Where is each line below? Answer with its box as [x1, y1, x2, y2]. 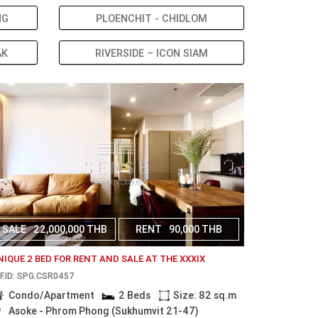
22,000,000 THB [33, 223, 108, 236]
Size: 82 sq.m [172, 289, 236, 302]
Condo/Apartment [8, 289, 94, 302]
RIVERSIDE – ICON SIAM [94, 47, 208, 60]
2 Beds [119, 289, 151, 302]
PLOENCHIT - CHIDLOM [95, 12, 207, 25]
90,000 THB [168, 223, 222, 236]
